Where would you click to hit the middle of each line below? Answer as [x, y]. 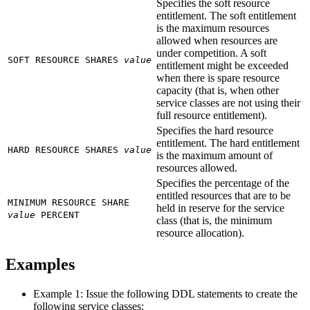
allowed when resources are [217, 40]
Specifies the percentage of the [223, 183]
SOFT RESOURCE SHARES [66, 60]
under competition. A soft [211, 53]
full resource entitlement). [212, 115]
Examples [40, 264]
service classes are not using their [228, 102]
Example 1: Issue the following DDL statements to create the [165, 293]
